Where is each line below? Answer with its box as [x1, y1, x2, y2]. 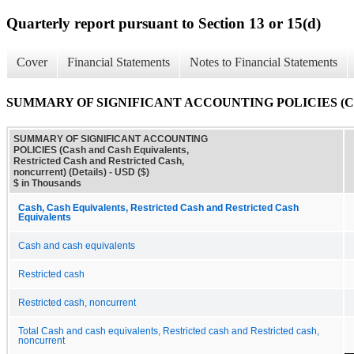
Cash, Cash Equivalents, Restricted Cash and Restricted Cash [18, 202, 299, 213]
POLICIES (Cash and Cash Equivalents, [13, 144, 189, 156]
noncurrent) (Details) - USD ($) [13, 166, 149, 178]
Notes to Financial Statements [190, 55, 337, 70]
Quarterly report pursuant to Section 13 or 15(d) [6, 14, 321, 32]
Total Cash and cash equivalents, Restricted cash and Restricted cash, [18, 326, 319, 336]
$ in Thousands [13, 177, 81, 189]
